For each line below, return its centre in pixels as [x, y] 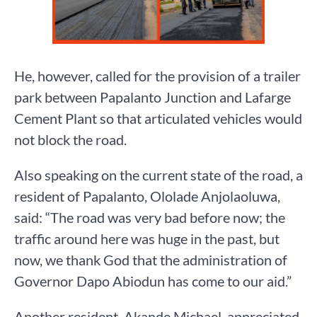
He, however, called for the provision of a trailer [157, 75]
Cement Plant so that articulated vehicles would [158, 118]
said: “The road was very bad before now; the [150, 217]
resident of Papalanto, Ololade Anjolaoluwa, [147, 196]
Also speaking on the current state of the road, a [158, 174]
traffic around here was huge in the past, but [147, 238]
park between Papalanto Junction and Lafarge [152, 97]
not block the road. [70, 139]
